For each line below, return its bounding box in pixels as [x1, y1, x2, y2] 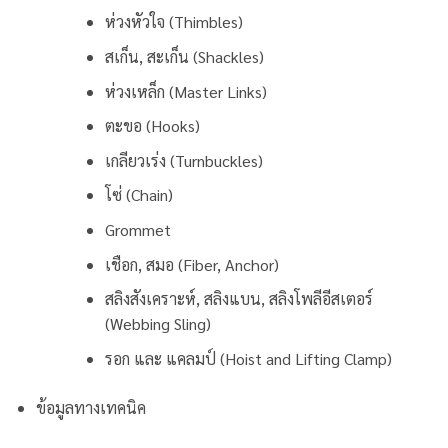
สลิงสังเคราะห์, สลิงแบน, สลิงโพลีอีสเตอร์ [104, 288, 373, 310]
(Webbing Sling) [104, 313, 211, 335]
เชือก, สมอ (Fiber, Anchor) [104, 253, 279, 275]
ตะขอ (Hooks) [104, 115, 200, 137]
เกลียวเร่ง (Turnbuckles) [104, 149, 263, 171]
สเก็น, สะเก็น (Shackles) [104, 45, 264, 67]
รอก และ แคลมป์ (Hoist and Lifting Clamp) [104, 347, 392, 369]
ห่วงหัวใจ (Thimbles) [104, 11, 243, 33]
